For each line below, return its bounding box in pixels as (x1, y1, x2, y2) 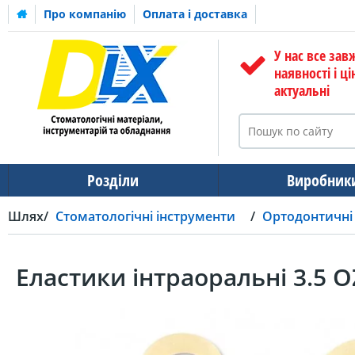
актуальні (273, 81, 330, 100)
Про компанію (44, 6, 126, 21)
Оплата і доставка (143, 6, 247, 21)
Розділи (87, 170, 139, 191)
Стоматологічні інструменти (55, 207, 235, 225)
